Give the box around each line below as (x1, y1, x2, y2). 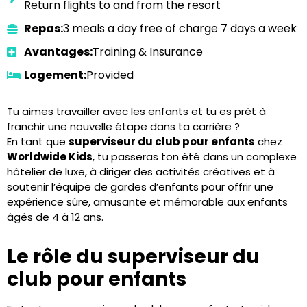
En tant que (7, 134, 69, 149)
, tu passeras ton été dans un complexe (93, 149, 297, 164)
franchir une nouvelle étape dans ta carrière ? (7, 119, 240, 134)
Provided (86, 67, 134, 83)
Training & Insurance (93, 44, 203, 60)
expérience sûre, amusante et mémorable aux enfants (7, 195, 288, 209)
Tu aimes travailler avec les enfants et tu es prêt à (7, 104, 266, 119)
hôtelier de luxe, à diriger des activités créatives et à (7, 164, 275, 179)
